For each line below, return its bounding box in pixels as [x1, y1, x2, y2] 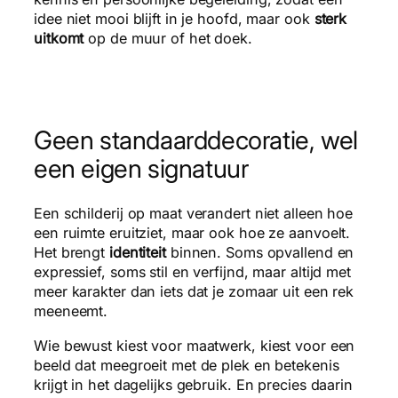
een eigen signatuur [34, 152, 249, 184]
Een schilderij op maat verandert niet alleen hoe [34, 204, 354, 223]
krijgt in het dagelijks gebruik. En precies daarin [34, 375, 353, 394]
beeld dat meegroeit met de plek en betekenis [34, 355, 339, 374]
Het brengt [34, 243, 109, 262]
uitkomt [34, 28, 84, 47]
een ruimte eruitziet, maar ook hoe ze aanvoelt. [34, 224, 351, 243]
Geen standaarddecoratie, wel [34, 123, 358, 155]
